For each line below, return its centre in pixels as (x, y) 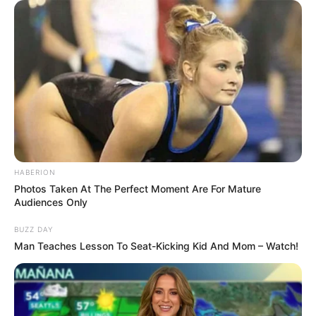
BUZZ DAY (34, 230)
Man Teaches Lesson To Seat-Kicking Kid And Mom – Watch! (156, 246)
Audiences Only (51, 202)
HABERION (35, 172)
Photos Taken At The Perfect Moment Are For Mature (138, 189)
